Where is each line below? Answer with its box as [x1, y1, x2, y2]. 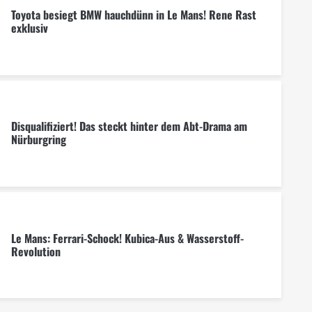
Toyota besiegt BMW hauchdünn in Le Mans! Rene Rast [10, 6, 256, 24]
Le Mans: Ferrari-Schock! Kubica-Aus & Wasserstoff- [10, 229, 244, 247]
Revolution [10, 242, 61, 260]
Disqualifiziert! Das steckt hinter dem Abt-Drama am [10, 118, 247, 135]
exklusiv [10, 19, 48, 37]
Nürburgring [10, 131, 66, 148]
